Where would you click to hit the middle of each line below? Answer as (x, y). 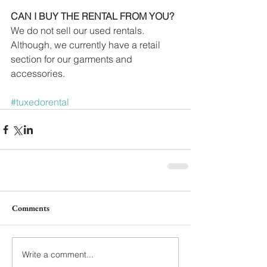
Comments (31, 208)
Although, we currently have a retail (87, 45)
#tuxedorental (40, 102)
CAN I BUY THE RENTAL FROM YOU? (92, 16)
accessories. (38, 74)
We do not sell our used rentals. (79, 31)
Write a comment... (58, 254)
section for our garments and (73, 59)
